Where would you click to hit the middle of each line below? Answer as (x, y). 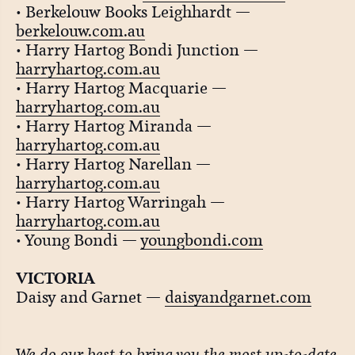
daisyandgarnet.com (238, 297)
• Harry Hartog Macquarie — (121, 88)
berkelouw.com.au (80, 31)
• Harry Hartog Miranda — (113, 126)
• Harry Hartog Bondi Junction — (137, 50)
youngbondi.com (201, 240)
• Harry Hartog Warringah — (120, 202)
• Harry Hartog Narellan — (113, 164)
